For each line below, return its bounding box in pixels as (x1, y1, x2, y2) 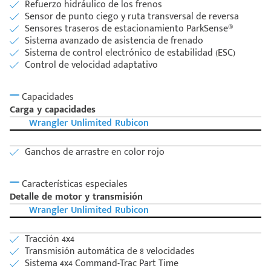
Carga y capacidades (10, 102, 96, 119)
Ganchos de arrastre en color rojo (25, 144, 165, 161)
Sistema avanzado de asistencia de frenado (25, 33, 203, 50)
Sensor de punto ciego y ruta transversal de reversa (25, 8, 239, 25)
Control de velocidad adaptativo (25, 57, 158, 74)
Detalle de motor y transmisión (10, 189, 143, 206)
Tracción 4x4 (25, 231, 74, 248)
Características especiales (19, 175, 128, 192)
